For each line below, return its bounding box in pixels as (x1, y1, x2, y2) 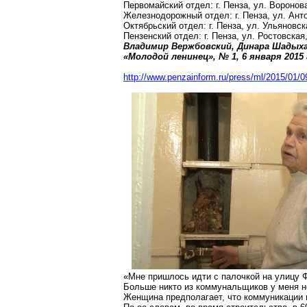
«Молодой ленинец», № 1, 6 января (123, 51, 284, 62)
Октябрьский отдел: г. (123, 21, 217, 31)
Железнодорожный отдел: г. (123, 10, 243, 21)
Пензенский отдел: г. (123, 31, 212, 41)
